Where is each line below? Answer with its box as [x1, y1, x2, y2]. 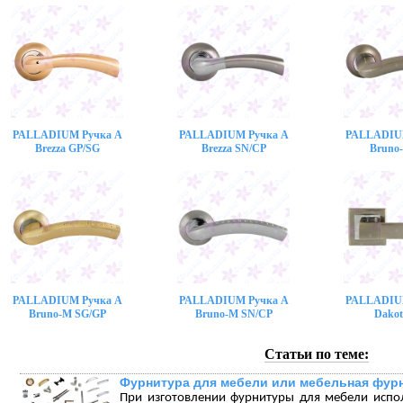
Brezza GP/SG [34, 142, 100, 155]
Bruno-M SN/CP [194, 308, 273, 320]
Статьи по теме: [264, 346, 369, 362]
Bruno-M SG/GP [28, 308, 106, 320]
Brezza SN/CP [201, 142, 266, 155]
